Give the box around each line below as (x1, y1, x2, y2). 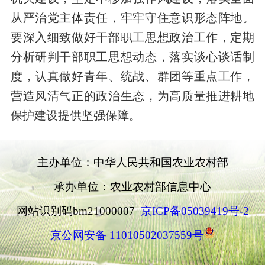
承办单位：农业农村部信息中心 (54, 180, 211, 193)
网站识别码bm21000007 (16, 204, 141, 217)
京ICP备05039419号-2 (140, 204, 249, 217)
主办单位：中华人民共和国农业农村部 (37, 156, 228, 169)
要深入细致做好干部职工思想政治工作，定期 (10, 31, 255, 44)
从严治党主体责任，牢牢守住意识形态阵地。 (10, 11, 255, 25)
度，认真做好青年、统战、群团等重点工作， (10, 70, 255, 83)
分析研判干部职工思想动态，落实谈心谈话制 (10, 50, 255, 64)
